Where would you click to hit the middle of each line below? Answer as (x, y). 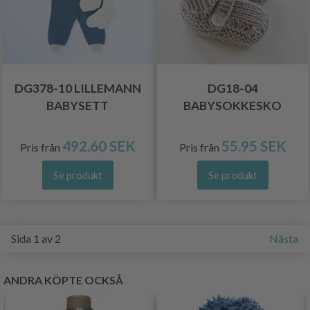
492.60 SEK (99, 145)
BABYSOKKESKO (232, 105)
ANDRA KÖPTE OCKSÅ (63, 280)
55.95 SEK (254, 145)
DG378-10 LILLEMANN (77, 88)
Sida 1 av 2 (36, 238)
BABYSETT (77, 105)
